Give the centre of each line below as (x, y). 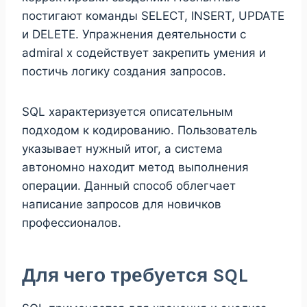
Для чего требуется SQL (135, 275)
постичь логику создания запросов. (124, 71)
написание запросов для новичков (122, 204)
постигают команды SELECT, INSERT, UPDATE (153, 15)
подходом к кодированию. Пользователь (139, 130)
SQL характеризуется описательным (127, 111)
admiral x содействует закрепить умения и (144, 52)
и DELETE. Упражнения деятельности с (134, 34)
